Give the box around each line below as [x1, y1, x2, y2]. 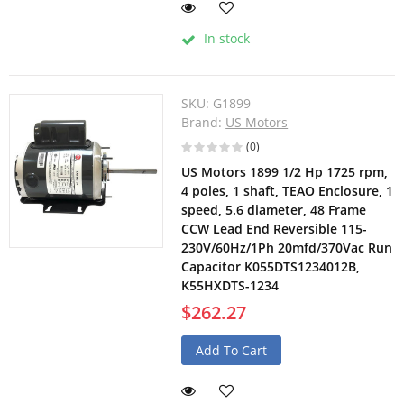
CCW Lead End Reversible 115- [181, 220, 368, 238]
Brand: [181, 114, 226, 132]
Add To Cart [196, 342, 268, 360]
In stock [200, 30, 251, 48]
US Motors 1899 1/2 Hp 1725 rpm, [181, 163, 389, 181]
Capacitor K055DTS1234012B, [181, 258, 361, 276]
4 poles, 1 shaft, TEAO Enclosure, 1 [181, 182, 394, 200]
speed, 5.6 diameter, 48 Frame [181, 201, 367, 219]
